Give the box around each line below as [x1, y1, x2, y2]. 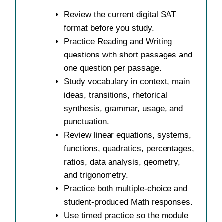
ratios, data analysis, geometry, [64, 157, 180, 166]
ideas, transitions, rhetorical [64, 90, 167, 100]
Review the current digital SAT [64, 9, 176, 19]
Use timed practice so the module [64, 210, 188, 220]
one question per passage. [64, 63, 162, 73]
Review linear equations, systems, [64, 130, 191, 140]
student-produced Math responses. [64, 197, 193, 207]
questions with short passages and [64, 50, 192, 59]
